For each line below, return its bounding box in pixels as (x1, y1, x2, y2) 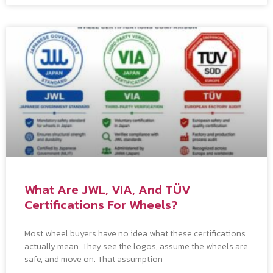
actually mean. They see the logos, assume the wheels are (24, 239, 248, 253)
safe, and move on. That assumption (24, 252, 163, 266)
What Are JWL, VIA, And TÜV (24, 179, 191, 199)
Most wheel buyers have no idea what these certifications (24, 227, 246, 240)
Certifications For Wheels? (24, 194, 178, 214)
